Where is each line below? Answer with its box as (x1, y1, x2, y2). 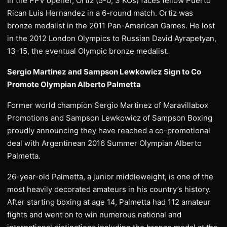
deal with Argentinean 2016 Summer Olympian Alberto (7, 138, 202, 148)
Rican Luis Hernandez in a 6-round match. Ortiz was (7, 8, 193, 18)
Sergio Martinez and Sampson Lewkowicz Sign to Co (7, 67, 201, 77)
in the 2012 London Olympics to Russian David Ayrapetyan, (7, 33, 216, 43)
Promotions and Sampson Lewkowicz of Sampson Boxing (7, 113, 212, 123)
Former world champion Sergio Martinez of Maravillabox (7, 100, 208, 110)
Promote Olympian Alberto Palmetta (7, 80, 141, 89)
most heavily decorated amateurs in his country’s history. (7, 184, 211, 194)
